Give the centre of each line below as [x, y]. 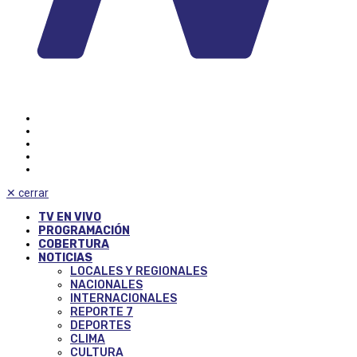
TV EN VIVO [70, 217]
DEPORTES [100, 325]
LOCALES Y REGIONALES [139, 271]
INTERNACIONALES [124, 298]
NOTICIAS [65, 257]
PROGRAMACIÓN [84, 230]
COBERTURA [74, 244]
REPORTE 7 [102, 312]
